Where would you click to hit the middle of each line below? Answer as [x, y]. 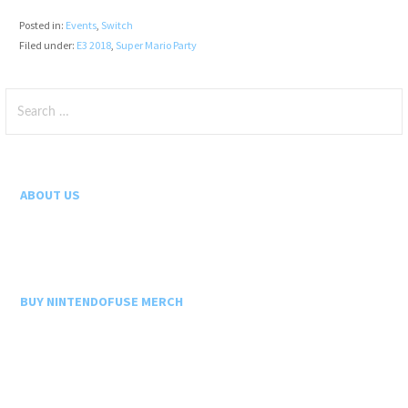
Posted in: [42, 25]
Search [26, 98]
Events [81, 25]
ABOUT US [51, 195]
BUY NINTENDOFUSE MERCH [102, 302]
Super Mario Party [156, 45]
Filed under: [47, 45]
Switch [117, 25]
